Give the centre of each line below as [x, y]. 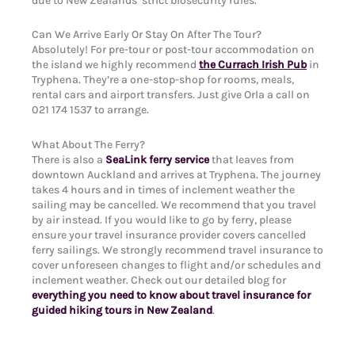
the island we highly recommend [115, 65]
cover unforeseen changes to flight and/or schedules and [176, 265]
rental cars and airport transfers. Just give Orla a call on [171, 95]
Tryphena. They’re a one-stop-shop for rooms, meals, [163, 80]
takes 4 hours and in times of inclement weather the [163, 189]
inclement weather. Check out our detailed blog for [159, 280]
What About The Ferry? [88, 144]
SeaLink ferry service [157, 159]
